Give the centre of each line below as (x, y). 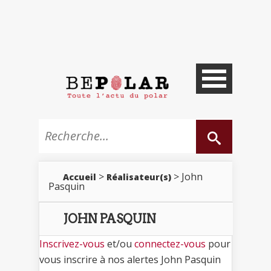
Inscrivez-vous (72, 243)
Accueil (80, 177)
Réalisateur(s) (139, 177)
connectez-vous (170, 243)
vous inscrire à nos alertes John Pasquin (130, 259)
